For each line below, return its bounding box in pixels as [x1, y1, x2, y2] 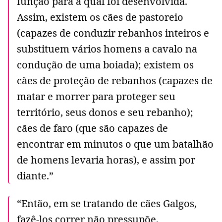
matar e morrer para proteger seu [17, 89, 175, 103]
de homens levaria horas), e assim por [17, 153, 195, 166]
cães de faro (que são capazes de [17, 121, 168, 135]
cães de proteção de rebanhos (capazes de [17, 73, 213, 87]
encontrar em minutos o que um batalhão [17, 137, 214, 151]
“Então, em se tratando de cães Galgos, [17, 196, 197, 210]
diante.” [17, 168, 54, 182]
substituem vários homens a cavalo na [17, 42, 197, 55]
